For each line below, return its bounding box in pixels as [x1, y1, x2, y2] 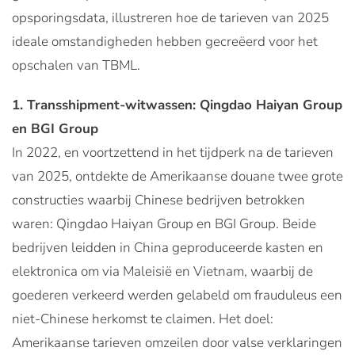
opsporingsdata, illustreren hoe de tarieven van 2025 [12, 8, 329, 27]
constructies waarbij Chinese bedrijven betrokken [12, 190, 305, 209]
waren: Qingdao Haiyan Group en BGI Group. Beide [12, 214, 316, 233]
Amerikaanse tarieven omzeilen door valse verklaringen [12, 333, 342, 352]
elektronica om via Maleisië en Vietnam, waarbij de [12, 261, 313, 281]
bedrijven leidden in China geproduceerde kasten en [12, 238, 323, 257]
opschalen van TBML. [12, 55, 140, 74]
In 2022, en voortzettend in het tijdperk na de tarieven [12, 143, 334, 162]
